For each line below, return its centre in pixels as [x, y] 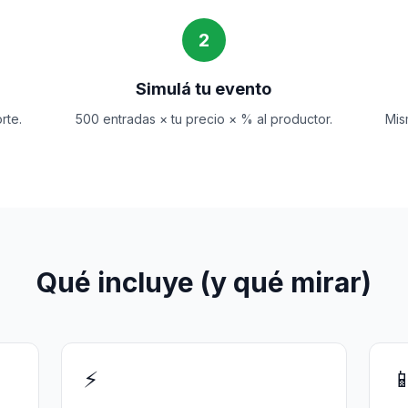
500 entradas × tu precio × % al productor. [204, 119]
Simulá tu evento [204, 89]
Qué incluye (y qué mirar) [204, 282]
